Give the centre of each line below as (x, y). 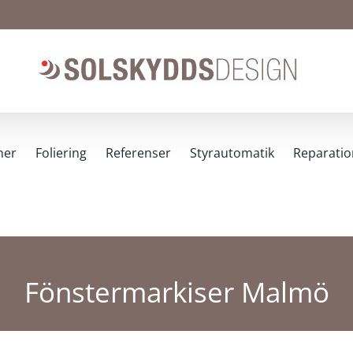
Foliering (61, 152)
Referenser (138, 152)
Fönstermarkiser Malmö (176, 292)
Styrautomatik (232, 152)
